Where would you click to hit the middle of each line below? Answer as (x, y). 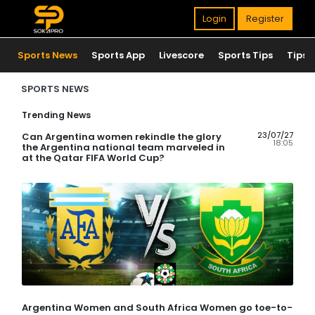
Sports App (118, 55)
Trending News (56, 115)
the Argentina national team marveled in (123, 147)
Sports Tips (245, 55)
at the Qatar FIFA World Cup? (93, 158)
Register (265, 19)
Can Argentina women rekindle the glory (122, 137)
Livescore (181, 55)
